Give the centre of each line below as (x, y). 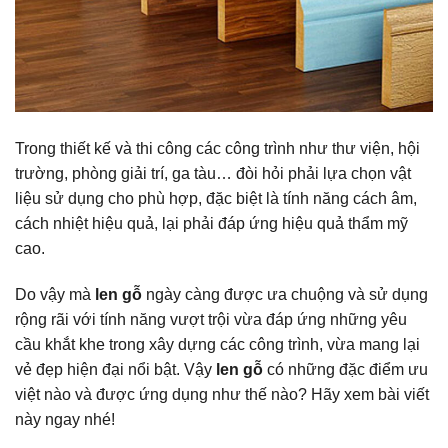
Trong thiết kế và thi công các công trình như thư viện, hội (217, 149)
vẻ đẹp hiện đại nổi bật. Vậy (115, 369)
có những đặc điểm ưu (345, 369)
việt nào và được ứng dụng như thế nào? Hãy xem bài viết (222, 394)
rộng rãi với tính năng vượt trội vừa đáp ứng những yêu (211, 319)
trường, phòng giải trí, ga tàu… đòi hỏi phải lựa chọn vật (213, 174)
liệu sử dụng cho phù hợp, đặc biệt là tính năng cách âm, (216, 199)
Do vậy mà (55, 294)
